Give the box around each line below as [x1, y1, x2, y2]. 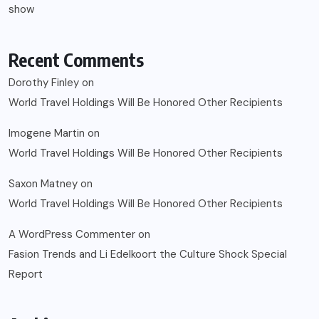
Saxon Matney [9, 177, 78, 192]
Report [9, 267, 43, 282]
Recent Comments [9, 48, 144, 72]
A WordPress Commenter [9, 227, 135, 242]
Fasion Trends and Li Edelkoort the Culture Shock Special [9, 247, 287, 262]
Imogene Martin [9, 126, 85, 141]
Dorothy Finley [9, 75, 79, 90]
